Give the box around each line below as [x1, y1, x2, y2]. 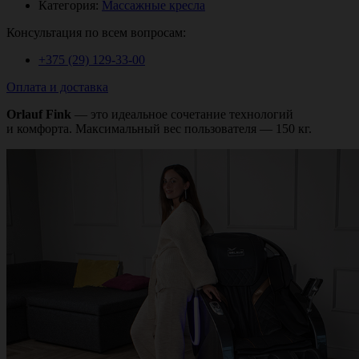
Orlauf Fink [6, 107, 71, 121]
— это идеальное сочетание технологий [71, 107, 293, 121]
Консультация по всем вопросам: [6, 25, 186, 39]
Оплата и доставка [6, 79, 108, 94]
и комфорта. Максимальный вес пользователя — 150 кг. [6, 121, 312, 135]
